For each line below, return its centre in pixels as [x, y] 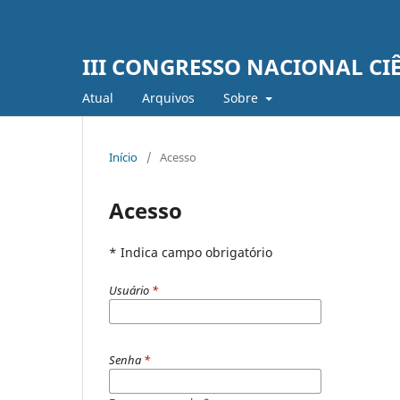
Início [123, 157]
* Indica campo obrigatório [191, 252]
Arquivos [168, 97]
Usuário [130, 290]
